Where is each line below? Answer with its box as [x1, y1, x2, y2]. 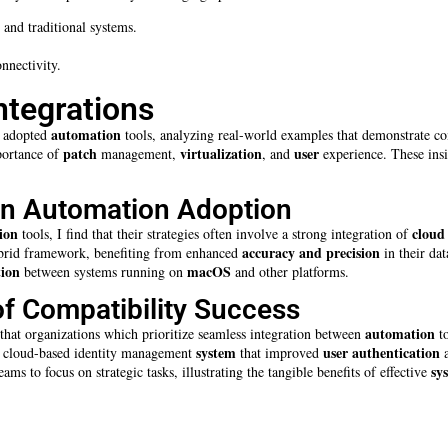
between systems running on [20, 262, 187, 282]
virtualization [180, 143, 262, 165]
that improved [236, 342, 323, 362]
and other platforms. [231, 262, 349, 282]
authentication [352, 341, 440, 363]
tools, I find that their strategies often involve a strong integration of [18, 224, 412, 244]
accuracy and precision [242, 242, 380, 264]
